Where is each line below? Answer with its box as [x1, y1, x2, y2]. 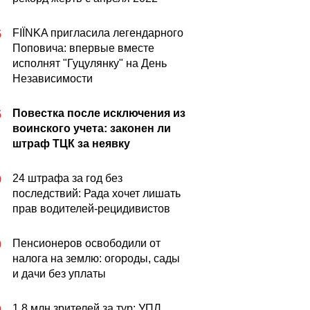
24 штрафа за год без [12, 172, 122, 184]
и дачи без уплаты [12, 268, 106, 280]
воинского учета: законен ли [12, 122, 171, 134]
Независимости [12, 73, 93, 84]
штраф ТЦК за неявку [12, 138, 130, 149]
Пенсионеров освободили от [12, 237, 161, 249]
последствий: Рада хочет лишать [12, 188, 181, 199]
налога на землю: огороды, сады [12, 253, 180, 264]
